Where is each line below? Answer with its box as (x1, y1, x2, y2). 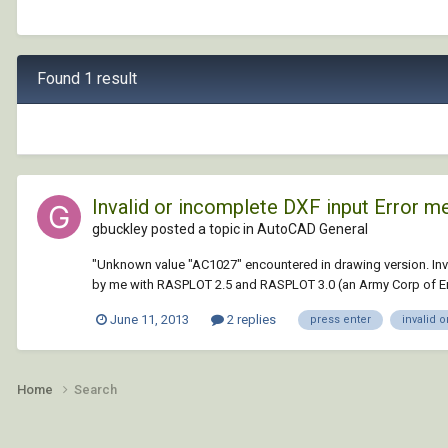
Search (74, 381, 117, 397)
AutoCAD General (257, 220, 368, 237)
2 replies (224, 311, 276, 327)
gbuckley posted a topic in (92, 220, 257, 237)
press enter (310, 312, 371, 326)
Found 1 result (37, 68, 137, 88)
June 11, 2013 (110, 311, 189, 327)
